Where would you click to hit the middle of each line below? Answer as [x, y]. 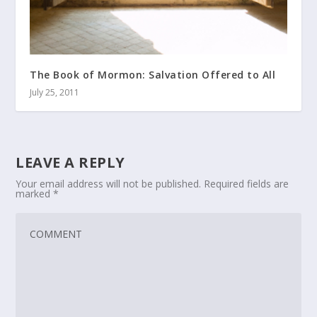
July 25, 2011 [55, 93]
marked [35, 194]
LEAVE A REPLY [70, 163]
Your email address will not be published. [109, 184]
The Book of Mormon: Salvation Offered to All [153, 75]
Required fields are [247, 184]
